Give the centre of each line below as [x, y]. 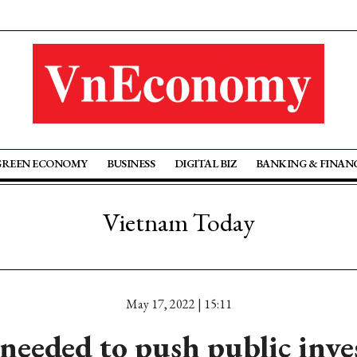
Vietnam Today [178, 222]
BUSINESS [131, 163]
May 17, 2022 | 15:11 [178, 304]
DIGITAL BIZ [205, 163]
